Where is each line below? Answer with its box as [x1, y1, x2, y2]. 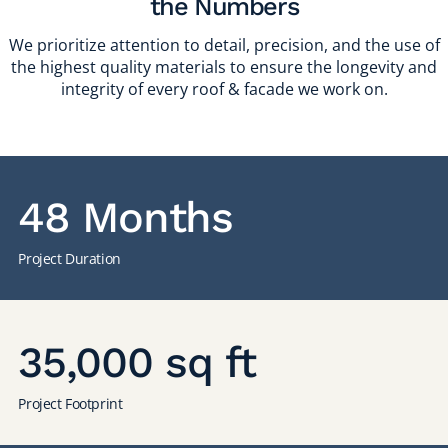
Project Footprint [18, 393, 123, 413]
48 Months [18, 192, 233, 243]
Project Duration [18, 249, 121, 269]
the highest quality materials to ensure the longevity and [11, 55, 437, 78]
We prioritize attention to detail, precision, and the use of [8, 33, 440, 56]
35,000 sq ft [18, 336, 256, 387]
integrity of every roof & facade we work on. [60, 77, 388, 100]
